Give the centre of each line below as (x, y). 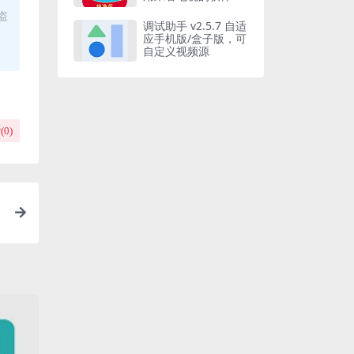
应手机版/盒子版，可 (195, 38)
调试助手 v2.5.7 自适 (195, 25)
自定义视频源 (176, 51)
